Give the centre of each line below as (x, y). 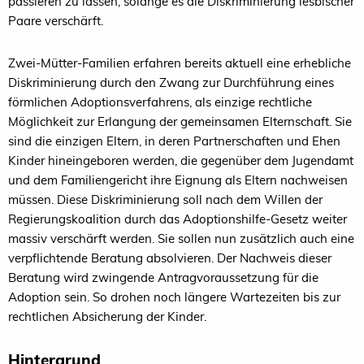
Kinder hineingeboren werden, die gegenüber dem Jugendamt (181, 160)
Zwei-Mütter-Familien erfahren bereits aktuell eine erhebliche (180, 63)
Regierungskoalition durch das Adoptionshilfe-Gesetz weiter (178, 219)
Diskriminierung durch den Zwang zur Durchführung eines (171, 82)
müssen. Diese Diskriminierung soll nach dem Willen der (165, 199)
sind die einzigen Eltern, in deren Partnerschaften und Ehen (174, 141)
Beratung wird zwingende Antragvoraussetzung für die (163, 277)
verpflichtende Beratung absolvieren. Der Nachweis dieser (170, 258)
